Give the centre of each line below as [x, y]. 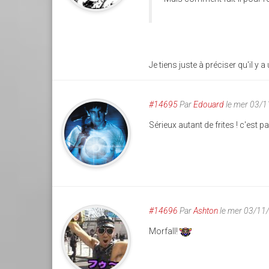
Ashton [206, 211]
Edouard [209, 105]
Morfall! [165, 231]
